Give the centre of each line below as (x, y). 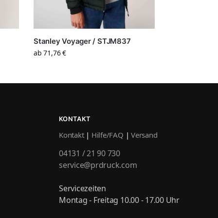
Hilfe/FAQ (107, 135)
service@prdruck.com (98, 165)
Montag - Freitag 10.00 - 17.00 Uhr (119, 200)
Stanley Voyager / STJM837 (82, 41)
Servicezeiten (82, 189)
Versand (144, 135)
